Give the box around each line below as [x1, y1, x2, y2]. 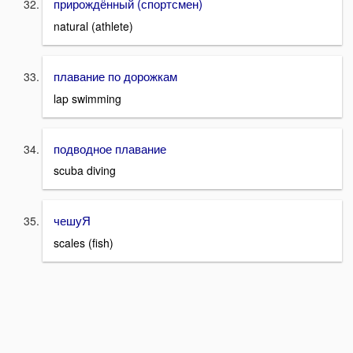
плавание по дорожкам [54, 67, 177, 84]
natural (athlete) [54, 18, 133, 34]
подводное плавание [54, 139, 166, 157]
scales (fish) [54, 235, 113, 251]
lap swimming [54, 90, 121, 106]
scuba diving [54, 162, 116, 179]
